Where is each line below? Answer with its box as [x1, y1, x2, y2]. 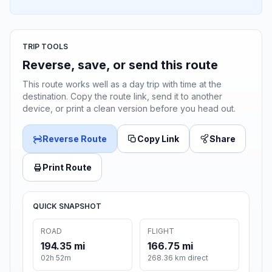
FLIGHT [148, 226, 174, 236]
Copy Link [137, 134, 179, 144]
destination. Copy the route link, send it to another [22, 91, 222, 102]
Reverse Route [42, 134, 107, 144]
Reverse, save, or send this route [22, 58, 218, 73]
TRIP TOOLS [22, 42, 68, 52]
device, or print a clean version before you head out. [22, 103, 236, 114]
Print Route [42, 162, 92, 173]
